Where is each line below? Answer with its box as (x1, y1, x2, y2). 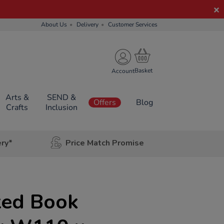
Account (111, 66, 134, 75)
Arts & (5, 92, 29, 103)
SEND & (46, 92, 76, 103)
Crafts (6, 102, 28, 113)
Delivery (76, 20, 98, 28)
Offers (93, 97, 116, 108)
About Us (41, 20, 67, 28)
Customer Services (108, 20, 157, 28)
